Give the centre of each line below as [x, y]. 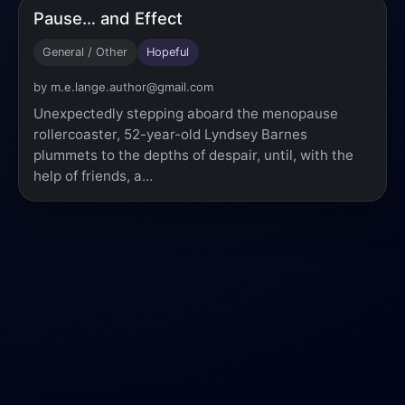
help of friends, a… [93, 175]
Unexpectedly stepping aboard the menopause [186, 113]
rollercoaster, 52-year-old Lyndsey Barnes [170, 134]
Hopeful [168, 52]
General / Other [85, 52]
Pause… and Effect [108, 18]
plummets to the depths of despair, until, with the [193, 155]
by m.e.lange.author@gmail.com [123, 86]
